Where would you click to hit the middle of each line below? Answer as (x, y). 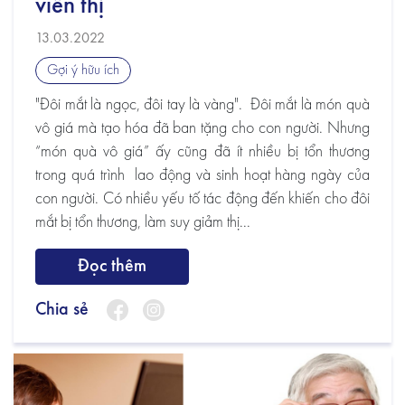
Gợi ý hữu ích (83, 70)
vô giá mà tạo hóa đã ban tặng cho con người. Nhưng (202, 128)
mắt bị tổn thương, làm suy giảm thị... (143, 222)
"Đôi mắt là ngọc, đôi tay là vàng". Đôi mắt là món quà (202, 104)
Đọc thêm (112, 266)
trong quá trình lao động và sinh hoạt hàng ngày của (202, 175)
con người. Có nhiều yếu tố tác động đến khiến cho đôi (202, 198)
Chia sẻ (62, 311)
